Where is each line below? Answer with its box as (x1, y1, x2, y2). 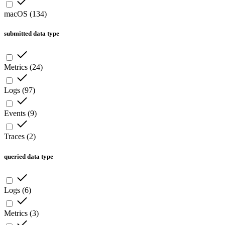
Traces (4, 132, 25, 141)
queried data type (4, 152, 53, 160)
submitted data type (4, 30, 59, 38)
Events (4, 109, 26, 118)
